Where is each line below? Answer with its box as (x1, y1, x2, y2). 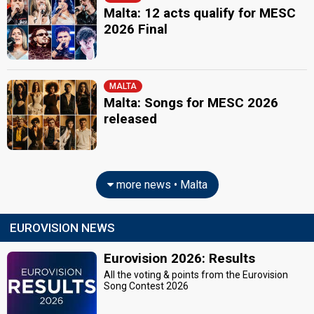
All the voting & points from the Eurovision (104, 268, 289, 280)
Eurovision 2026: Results (104, 250, 256, 266)
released (104, 111, 158, 127)
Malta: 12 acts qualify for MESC (104, 4, 296, 21)
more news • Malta (113, 177, 207, 191)
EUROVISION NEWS (10, 220, 115, 235)
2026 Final (104, 20, 168, 37)
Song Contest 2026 (104, 280, 189, 292)
